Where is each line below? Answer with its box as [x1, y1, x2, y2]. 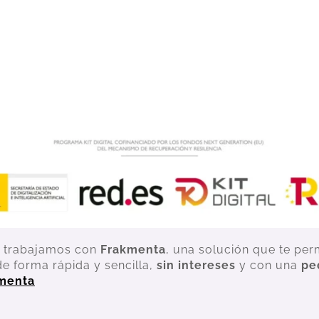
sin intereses [157, 258, 236, 272]
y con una [236, 258, 301, 272]
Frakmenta [100, 242, 166, 256]
